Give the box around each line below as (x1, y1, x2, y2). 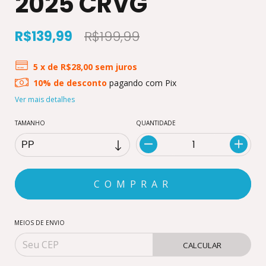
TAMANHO (15, 118, 45, 127)
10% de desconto (33, 77, 107, 88)
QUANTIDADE (136, 118, 176, 127)
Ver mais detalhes (15, 94, 75, 104)
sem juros (95, 61, 138, 72)
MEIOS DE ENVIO (14, 218, 65, 227)
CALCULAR (183, 239, 221, 251)
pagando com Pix (107, 77, 177, 88)
